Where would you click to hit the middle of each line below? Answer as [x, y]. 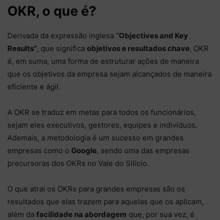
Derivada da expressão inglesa [62, 35]
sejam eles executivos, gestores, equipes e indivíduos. [102, 125]
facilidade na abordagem [82, 214]
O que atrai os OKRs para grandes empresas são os [96, 189]
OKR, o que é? [52, 11]
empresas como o [39, 150]
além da [22, 214]
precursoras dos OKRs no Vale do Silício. [78, 163]
